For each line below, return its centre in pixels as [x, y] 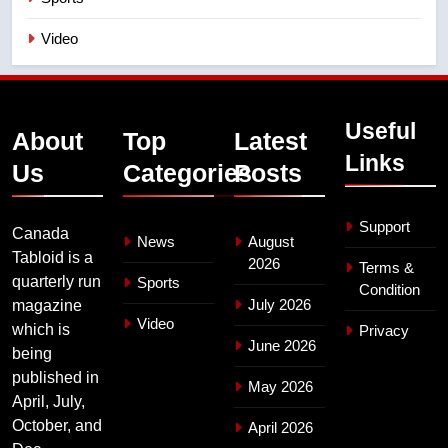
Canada [40, 233]
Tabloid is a [52, 257]
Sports [158, 282]
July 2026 [279, 304]
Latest [270, 140]
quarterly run [56, 281]
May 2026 [280, 386]
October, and [57, 425]
